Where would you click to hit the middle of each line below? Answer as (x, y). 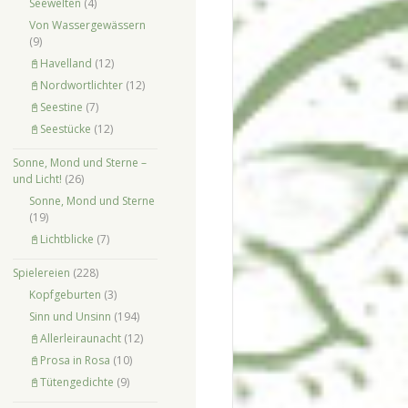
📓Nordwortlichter (76, 86)
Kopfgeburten (65, 295)
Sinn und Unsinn (70, 317)
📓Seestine (56, 107)
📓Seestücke (60, 129)
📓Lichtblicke (61, 240)
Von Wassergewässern (87, 25)
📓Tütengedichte (71, 382)
